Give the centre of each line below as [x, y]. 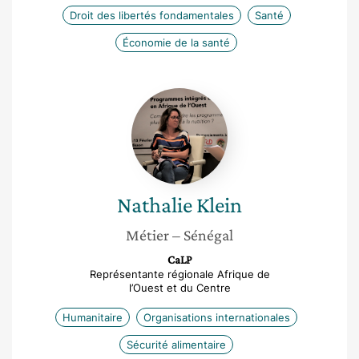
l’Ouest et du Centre [179, 288]
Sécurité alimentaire [176, 345]
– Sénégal [203, 235]
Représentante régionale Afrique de [179, 274]
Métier [147, 235]
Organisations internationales [217, 317]
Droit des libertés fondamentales [151, 15]
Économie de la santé [176, 42]
